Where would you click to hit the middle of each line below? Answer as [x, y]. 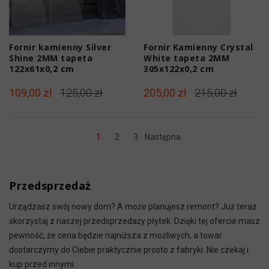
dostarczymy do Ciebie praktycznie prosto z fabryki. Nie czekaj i [129, 249]
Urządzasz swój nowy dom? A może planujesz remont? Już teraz [133, 206]
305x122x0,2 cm [179, 68]
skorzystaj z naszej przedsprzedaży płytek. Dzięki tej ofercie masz [134, 221]
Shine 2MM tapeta [51, 58]
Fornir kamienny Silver [60, 47]
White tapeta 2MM [186, 58]
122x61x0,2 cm [42, 68]
